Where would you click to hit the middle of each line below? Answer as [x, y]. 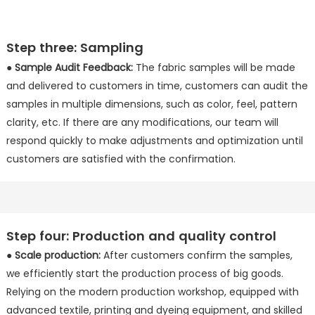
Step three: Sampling [75, 48]
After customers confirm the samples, [196, 256]
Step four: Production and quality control [141, 236]
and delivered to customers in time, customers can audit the [157, 85]
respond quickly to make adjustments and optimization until [154, 140]
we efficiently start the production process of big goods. [144, 274]
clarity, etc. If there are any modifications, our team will [142, 122]
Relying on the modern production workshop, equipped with [152, 292]
